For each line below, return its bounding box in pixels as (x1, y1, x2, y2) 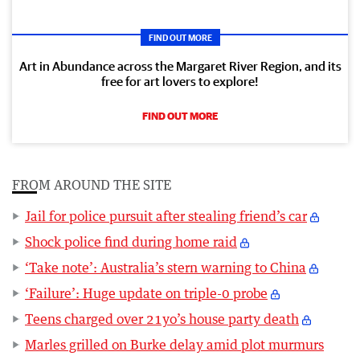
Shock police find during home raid (25, 233, 237, 250)
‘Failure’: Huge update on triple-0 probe (25, 284, 268, 301)
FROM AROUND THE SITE (12, 176, 171, 193)
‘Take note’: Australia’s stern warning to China (25, 259, 306, 276)
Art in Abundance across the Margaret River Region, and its (18, 58, 342, 73)
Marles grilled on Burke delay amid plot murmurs (25, 336, 324, 353)
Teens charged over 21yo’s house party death (25, 310, 299, 327)
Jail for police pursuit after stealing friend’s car (25, 207, 307, 224)
